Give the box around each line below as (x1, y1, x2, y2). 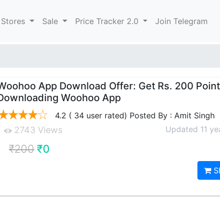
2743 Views (12, 125, 63, 135)
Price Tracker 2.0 (75, 16, 141, 26)
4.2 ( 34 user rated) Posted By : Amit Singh (53, 110, 215, 120)
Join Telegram (155, 16, 208, 26)
